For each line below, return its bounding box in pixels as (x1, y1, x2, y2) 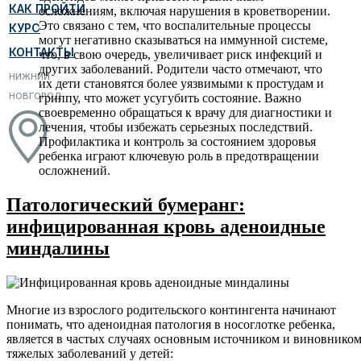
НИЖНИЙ (9, 71, 50, 82)
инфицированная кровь (6, 216, 220, 238)
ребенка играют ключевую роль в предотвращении (39, 149, 319, 164)
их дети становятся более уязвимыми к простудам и (39, 77, 324, 91)
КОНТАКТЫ (9, 45, 74, 59)
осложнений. (39, 164, 110, 178)
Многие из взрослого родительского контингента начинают (6, 303, 336, 317)
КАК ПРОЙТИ (9, 2, 85, 15)
